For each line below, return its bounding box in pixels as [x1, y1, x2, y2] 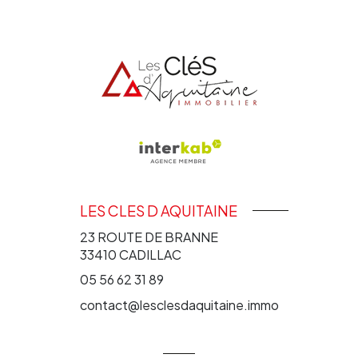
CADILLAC [118, 245, 181, 263]
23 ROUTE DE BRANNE [79, 228, 218, 245]
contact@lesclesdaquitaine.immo [79, 296, 279, 313]
